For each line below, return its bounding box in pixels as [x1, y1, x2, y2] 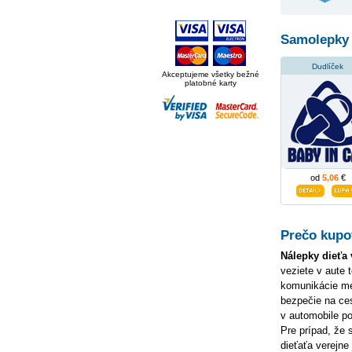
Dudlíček [312, 62, 343, 71]
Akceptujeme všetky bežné [161, 70, 259, 79]
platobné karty [184, 79, 236, 87]
